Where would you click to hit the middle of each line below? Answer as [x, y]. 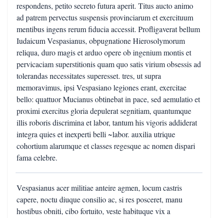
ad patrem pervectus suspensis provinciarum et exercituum [105, 17]
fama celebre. [37, 157]
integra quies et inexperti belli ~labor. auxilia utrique [96, 134]
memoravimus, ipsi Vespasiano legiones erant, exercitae [101, 87]
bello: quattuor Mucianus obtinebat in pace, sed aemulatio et [108, 99]
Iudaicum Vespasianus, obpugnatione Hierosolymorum [101, 41]
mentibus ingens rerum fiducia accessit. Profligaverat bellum [108, 29]
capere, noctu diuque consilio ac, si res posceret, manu [100, 199]
